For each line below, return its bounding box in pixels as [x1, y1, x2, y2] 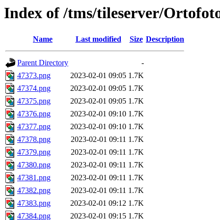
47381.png [17, 173, 51, 182]
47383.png [17, 199, 51, 208]
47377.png [17, 122, 51, 131]
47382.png [17, 186, 51, 195]
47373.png [17, 71, 51, 80]
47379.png [17, 148, 51, 157]
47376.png [17, 110, 51, 118]
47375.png [17, 97, 51, 106]
